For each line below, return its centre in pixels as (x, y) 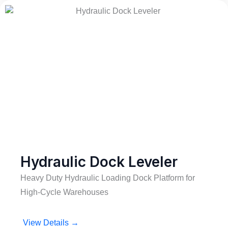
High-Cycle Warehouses (64, 192)
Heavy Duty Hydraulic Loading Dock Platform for (108, 178)
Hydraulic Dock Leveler (99, 162)
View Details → (51, 223)
